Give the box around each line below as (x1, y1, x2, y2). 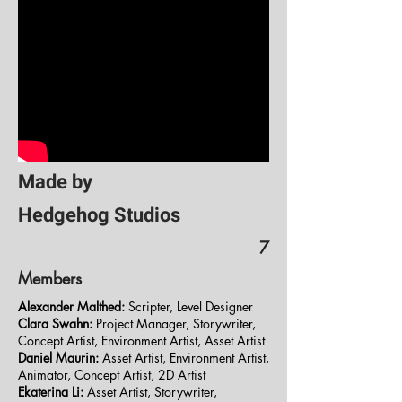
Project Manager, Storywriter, (92, 315, 256, 332)
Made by (18, 170, 92, 193)
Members (18, 267, 82, 289)
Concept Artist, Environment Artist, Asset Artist (18, 332, 265, 349)
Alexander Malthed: (18, 298, 125, 315)
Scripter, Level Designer (125, 298, 253, 315)
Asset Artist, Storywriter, (83, 383, 217, 400)
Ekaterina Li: (18, 383, 83, 400)
